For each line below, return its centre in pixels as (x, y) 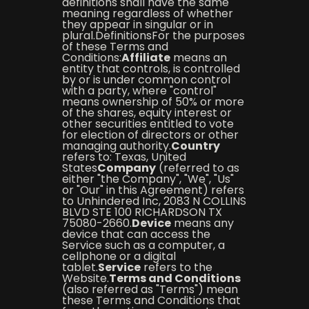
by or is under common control (146, 80)
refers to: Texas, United (124, 157)
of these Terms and (115, 47)
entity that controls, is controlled (151, 69)
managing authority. (116, 146)
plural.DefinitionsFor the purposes (153, 36)
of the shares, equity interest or (147, 113)
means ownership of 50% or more (153, 102)
